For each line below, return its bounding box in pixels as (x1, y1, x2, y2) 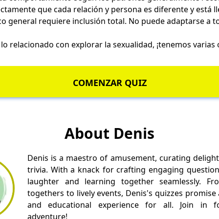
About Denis (65, 123, 154, 144)
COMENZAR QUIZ (72, 77, 147, 89)
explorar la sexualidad (71, 39, 153, 50)
